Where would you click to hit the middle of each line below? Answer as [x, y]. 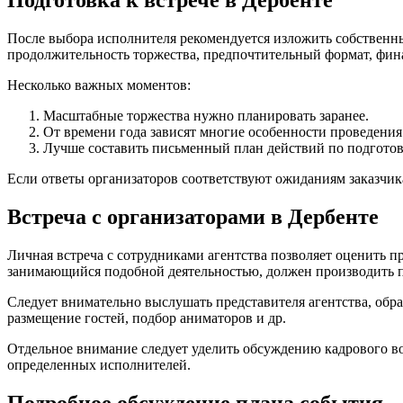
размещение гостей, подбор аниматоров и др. [147, 318]
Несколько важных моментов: [99, 85]
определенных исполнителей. [99, 364]
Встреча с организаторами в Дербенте [193, 216]
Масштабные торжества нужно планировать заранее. [206, 116]
